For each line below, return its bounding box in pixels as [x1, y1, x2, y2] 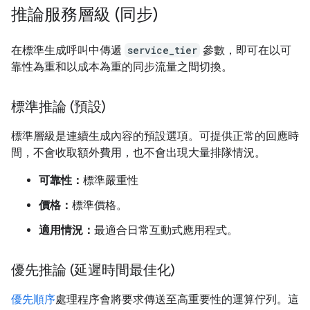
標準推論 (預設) [11, 98, 106, 116]
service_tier [127, 44, 197, 57]
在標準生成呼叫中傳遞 [11, 44, 125, 57]
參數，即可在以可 [200, 44, 291, 57]
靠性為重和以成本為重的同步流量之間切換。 [11, 60, 232, 73]
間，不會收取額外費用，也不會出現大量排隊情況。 [11, 146, 266, 159]
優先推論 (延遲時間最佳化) [11, 262, 175, 279]
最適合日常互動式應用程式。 [94, 224, 238, 237]
